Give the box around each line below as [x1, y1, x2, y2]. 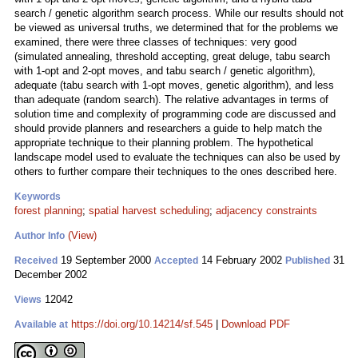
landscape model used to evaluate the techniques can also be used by [14, 151, 340, 163]
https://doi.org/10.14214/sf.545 [71, 318, 213, 330]
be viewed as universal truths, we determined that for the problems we [14, 22, 338, 34]
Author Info [14, 230, 65, 241]
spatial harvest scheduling [89, 205, 209, 217]
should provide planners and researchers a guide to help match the [14, 122, 322, 134]
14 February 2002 [198, 254, 285, 266]
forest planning [14, 205, 82, 217]
